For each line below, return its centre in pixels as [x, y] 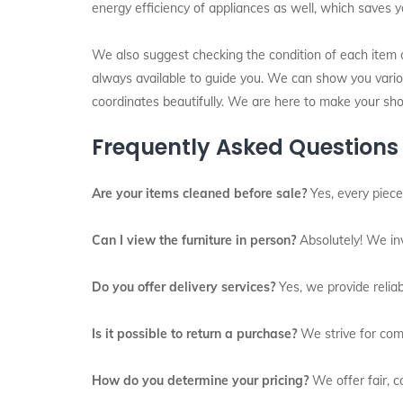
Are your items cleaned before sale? [199, 193]
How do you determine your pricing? [200, 381]
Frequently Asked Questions [245, 147]
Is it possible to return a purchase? [194, 334]
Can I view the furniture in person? [194, 240]
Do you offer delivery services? [184, 287]
